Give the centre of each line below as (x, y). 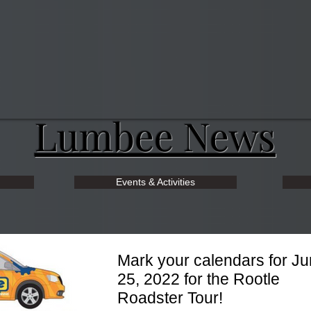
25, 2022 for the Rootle (199, 279)
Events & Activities (155, 182)
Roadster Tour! (170, 298)
